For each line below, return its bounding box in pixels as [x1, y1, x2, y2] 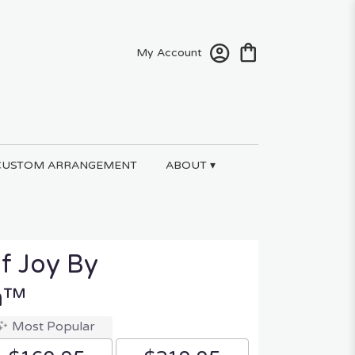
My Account [136, 45, 202, 59]
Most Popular [12, 319, 95, 335]
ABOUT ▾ [165, 158, 216, 172]
